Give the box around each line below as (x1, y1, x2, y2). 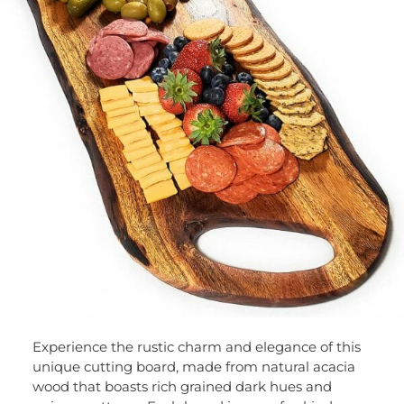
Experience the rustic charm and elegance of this (32, 338, 361, 356)
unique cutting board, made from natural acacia (32, 358, 355, 376)
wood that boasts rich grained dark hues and (32, 378, 332, 396)
